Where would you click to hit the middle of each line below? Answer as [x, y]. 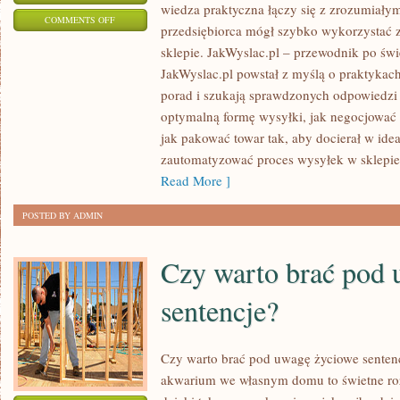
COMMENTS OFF [80, 20]
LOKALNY [136, 86]
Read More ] [196, 180]
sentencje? [220, 310]
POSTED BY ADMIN [62, 215]
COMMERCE [141, 63]
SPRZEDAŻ [137, 130]
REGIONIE [135, 175]
